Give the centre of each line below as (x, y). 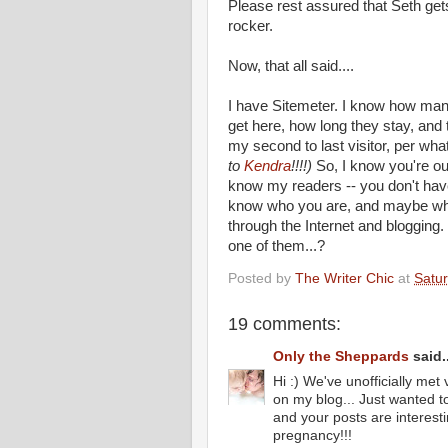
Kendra (267, 166)
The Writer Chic (344, 278)
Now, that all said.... (291, 66)
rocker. (250, 26)
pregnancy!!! (312, 435)
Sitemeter (303, 106)
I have (250, 106)
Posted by (261, 278)
